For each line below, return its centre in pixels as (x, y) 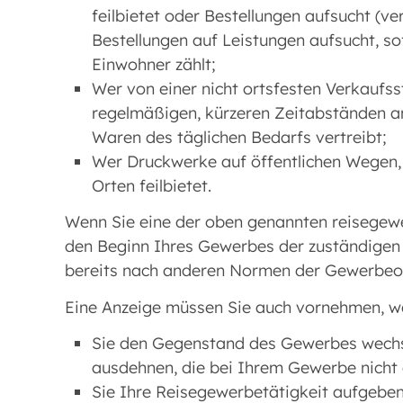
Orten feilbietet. (152, 185)
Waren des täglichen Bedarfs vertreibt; (239, 137)
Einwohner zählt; (154, 64)
